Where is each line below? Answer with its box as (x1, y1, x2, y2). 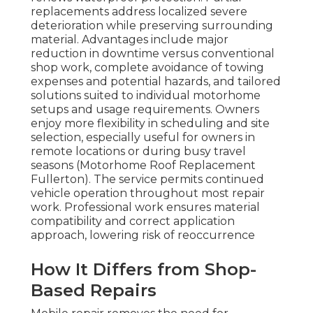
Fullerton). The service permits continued (31, 173, 264, 187)
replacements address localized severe (31, 5, 247, 19)
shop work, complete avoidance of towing (31, 61, 264, 75)
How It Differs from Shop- (31, 259, 256, 280)
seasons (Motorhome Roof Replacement (31, 159, 256, 173)
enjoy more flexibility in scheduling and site (31, 117, 270, 131)
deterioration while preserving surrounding (31, 19, 273, 33)
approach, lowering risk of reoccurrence (31, 228, 255, 242)
